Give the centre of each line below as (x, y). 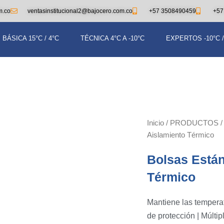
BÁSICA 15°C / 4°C (31, 38)
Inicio (155, 123)
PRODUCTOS (194, 123)
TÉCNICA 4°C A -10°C (113, 38)
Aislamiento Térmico (180, 135)
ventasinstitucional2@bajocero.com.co (80, 11)
